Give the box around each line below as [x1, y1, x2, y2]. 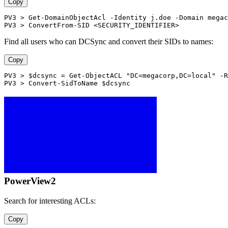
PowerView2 [4, 176, 56, 187]
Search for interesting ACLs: [4, 196, 96, 205]
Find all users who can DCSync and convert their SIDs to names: [4, 37, 213, 46]
